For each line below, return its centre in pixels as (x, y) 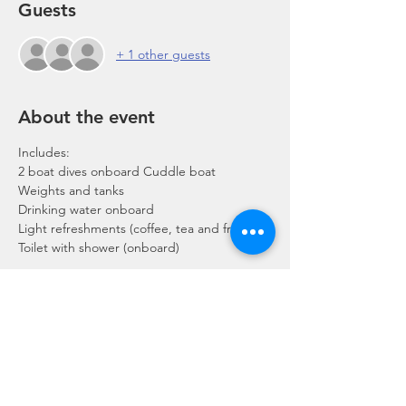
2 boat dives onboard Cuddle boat (117, 171)
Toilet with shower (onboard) (99, 247)
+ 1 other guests (163, 54)
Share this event (85, 377)
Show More (50, 276)
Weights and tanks (71, 190)
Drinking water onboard (86, 209)
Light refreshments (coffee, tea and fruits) (136, 228)
